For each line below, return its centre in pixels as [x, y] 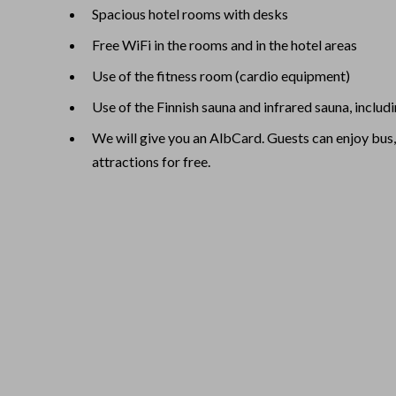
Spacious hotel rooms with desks [190, 13]
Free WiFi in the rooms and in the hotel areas [225, 44]
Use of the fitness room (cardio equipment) [221, 75]
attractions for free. [151, 161]
